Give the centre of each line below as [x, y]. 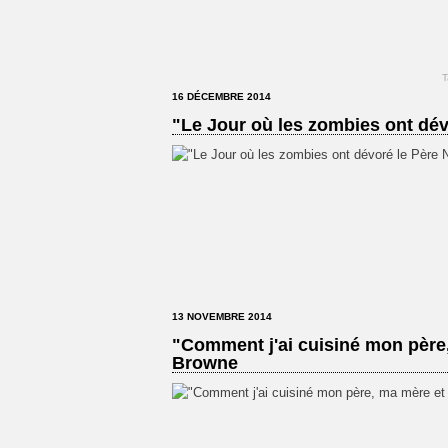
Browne [205, 363]
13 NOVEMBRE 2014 [222, 316]
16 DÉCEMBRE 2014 [221, 96]
